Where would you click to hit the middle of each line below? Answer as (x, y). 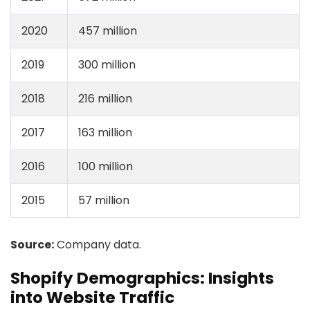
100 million (106, 166)
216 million (105, 99)
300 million (107, 65)
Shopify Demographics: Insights (142, 278)
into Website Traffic (92, 298)
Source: (32, 245)
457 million (108, 31)
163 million (105, 133)
